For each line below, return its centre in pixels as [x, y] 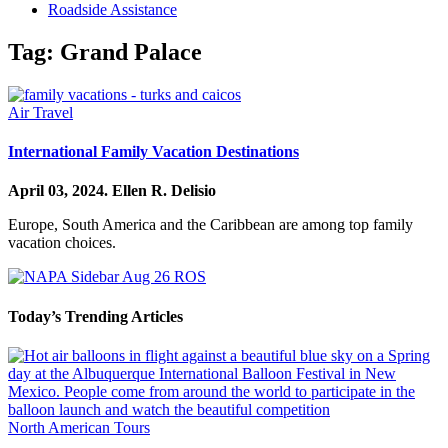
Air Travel [40, 112]
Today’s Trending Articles [95, 316]
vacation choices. [62, 243]
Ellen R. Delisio [164, 191]
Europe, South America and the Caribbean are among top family [210, 225]
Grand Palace [131, 51]
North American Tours [79, 427]
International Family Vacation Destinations [153, 152]
